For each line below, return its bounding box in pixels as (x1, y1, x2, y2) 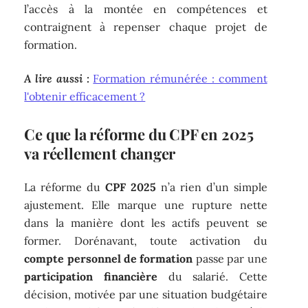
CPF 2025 (105, 180, 157, 195)
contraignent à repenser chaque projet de (24, 20, 267, 34)
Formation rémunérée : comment (93, 71, 267, 85)
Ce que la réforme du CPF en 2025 (24, 123, 254, 144)
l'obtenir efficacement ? (24, 89, 146, 103)
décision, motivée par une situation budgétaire (24, 287, 267, 302)
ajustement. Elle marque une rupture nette (24, 198, 267, 212)
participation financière (24, 269, 157, 284)
